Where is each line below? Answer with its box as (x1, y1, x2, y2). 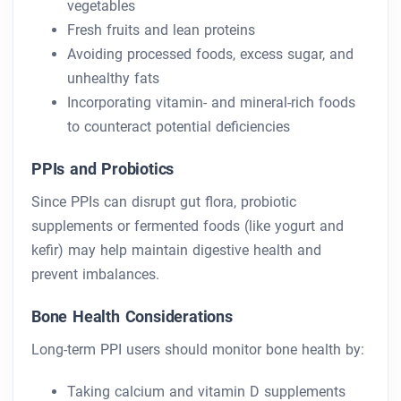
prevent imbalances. (31, 266, 159, 284)
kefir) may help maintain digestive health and (31, 242, 321, 260)
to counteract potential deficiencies (67, 118, 290, 136)
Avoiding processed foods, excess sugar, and (67, 46, 354, 64)
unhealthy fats (67, 70, 159, 88)
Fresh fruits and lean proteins (67, 21, 255, 39)
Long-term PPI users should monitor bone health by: (31, 341, 364, 359)
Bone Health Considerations (31, 307, 233, 327)
